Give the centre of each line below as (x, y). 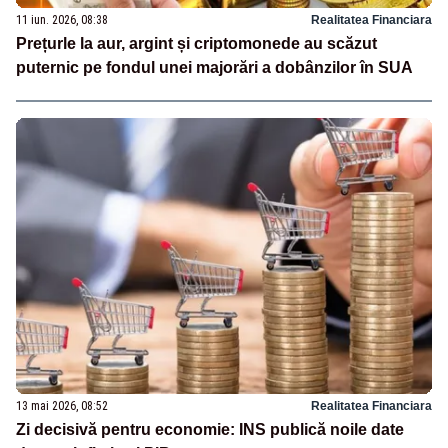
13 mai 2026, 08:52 (62, 406)
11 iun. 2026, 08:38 (62, 19)
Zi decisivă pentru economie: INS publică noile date (210, 430)
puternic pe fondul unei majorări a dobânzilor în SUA (214, 67)
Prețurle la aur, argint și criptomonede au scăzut (196, 43)
